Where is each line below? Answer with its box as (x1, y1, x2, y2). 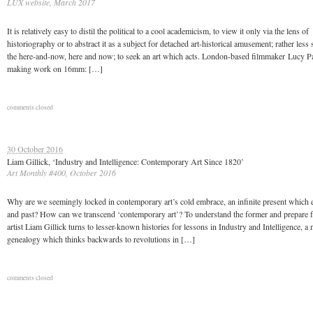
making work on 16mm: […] (7, 63, 103, 74)
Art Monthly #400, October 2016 (7, 167, 116, 178)
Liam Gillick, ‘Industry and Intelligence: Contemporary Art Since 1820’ (7, 156, 244, 167)
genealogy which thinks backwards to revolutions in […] (7, 233, 195, 245)
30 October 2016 (7, 143, 63, 154)
